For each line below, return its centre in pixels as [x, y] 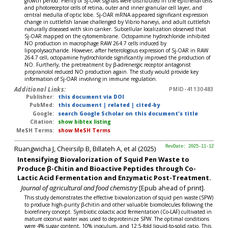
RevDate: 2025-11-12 [190, 147]
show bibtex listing [84, 122]
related [119, 105]
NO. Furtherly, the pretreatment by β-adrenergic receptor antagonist [108, 64]
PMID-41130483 [192, 89]
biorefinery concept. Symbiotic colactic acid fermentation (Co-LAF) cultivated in [118, 211]
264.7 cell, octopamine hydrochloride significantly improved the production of [118, 57]
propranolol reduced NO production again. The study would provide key [112, 72]
